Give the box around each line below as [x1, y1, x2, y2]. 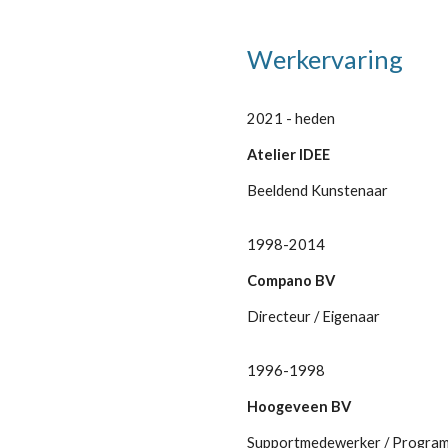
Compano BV [246, 272, 335, 289]
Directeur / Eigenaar [246, 308, 380, 325]
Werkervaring [246, 44, 403, 74]
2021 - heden [246, 110, 335, 127]
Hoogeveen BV [246, 398, 351, 415]
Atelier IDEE [246, 146, 330, 163]
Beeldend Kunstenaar [246, 182, 388, 199]
